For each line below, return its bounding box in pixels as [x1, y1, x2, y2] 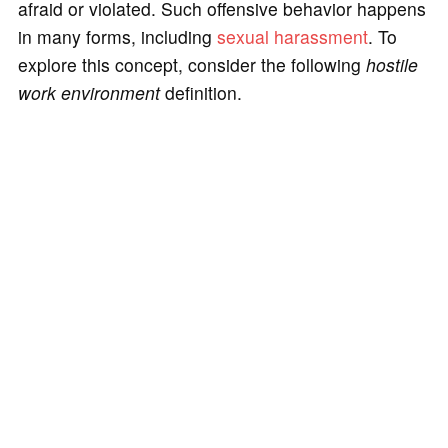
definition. [164, 79, 242, 105]
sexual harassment [216, 23, 368, 49]
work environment [17, 79, 165, 105]
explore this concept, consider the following [17, 51, 366, 77]
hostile [365, 51, 418, 77]
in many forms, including [17, 23, 217, 49]
